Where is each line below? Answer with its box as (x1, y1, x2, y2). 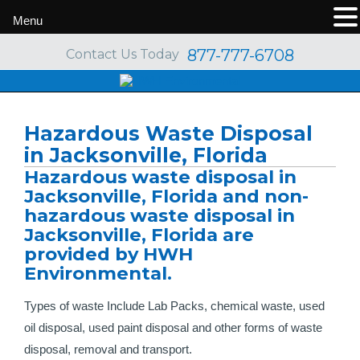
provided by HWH (24, 243, 193, 265)
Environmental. (24, 262, 172, 284)
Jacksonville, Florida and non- (24, 185, 309, 207)
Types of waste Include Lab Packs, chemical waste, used (24, 299, 325, 313)
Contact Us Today (66, 47, 179, 63)
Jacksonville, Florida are (24, 223, 254, 246)
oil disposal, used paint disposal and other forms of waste (24, 321, 322, 334)
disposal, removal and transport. (24, 342, 192, 356)
